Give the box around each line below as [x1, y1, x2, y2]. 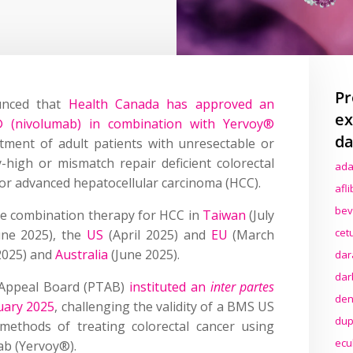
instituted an [129, 277, 210, 295]
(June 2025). [108, 245, 180, 263]
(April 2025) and [103, 225, 211, 243]
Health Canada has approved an [68, 95, 275, 113]
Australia [55, 245, 109, 263]
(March [227, 225, 275, 243]
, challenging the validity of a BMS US [54, 297, 275, 315]
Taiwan [203, 206, 246, 224]
